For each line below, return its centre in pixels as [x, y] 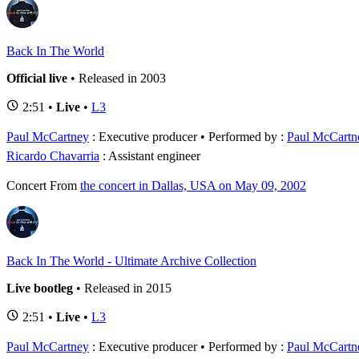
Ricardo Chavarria [53, 155]
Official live [37, 78]
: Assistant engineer [150, 155]
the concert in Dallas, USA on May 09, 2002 [193, 185]
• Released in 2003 [117, 78]
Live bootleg [40, 288]
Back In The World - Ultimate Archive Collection [131, 260]
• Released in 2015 [122, 288]
